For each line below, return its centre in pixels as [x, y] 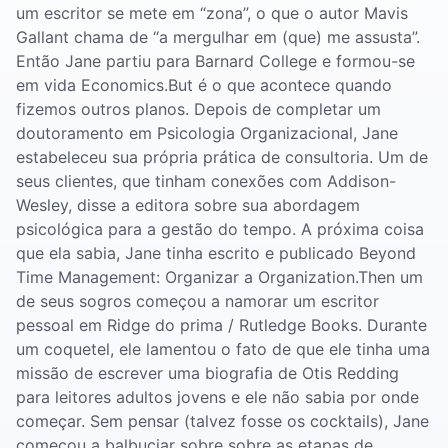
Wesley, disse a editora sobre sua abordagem [188, 205]
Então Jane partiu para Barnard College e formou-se [215, 61]
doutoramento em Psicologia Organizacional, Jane [207, 133]
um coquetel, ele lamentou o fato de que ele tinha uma [223, 349]
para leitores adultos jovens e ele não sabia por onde [217, 397]
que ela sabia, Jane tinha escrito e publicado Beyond [216, 253]
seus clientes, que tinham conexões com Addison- [206, 181]
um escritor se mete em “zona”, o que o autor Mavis [212, 13]
